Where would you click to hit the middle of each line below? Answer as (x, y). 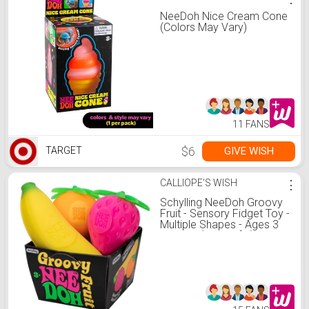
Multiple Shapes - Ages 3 (219, 225)
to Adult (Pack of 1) (207, 236)
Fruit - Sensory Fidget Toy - (225, 213)
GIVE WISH (249, 151)
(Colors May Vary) (203, 27)
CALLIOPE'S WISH (199, 183)
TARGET (63, 151)
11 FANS (251, 124)
